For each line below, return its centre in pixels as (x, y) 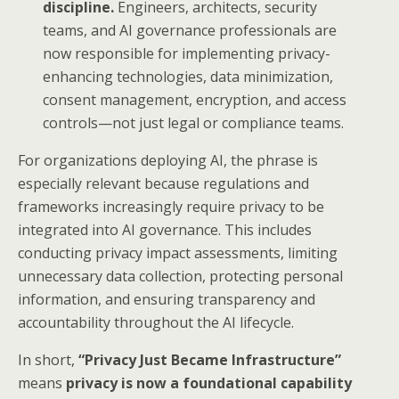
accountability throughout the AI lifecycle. (156, 323)
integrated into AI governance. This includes (165, 230)
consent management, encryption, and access (195, 100)
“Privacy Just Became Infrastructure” (210, 360)
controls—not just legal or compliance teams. (194, 123)
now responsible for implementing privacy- (187, 54)
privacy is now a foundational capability (209, 383)
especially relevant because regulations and (163, 184)
